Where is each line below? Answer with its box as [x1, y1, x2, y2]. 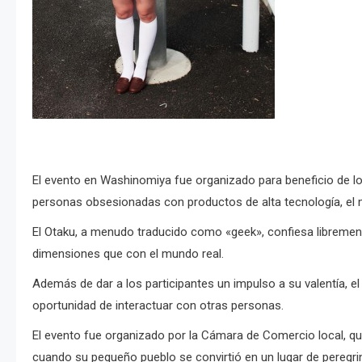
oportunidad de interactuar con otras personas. [32, 298, 284, 313]
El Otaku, [32, 225, 81, 239]
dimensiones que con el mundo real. [32, 246, 224, 261]
